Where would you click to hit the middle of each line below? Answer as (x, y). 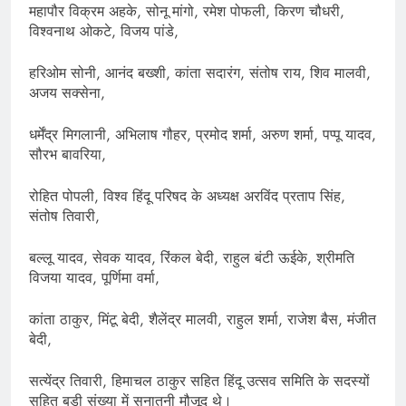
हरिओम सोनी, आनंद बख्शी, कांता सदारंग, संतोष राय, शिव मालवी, (200, 73)
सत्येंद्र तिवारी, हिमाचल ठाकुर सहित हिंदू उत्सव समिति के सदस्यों (199, 382)
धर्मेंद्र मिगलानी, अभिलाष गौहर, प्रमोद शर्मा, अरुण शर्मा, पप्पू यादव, (203, 135)
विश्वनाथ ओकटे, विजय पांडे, (104, 32)
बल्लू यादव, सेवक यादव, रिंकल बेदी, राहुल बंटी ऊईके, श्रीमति (192, 258)
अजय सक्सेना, (67, 93)
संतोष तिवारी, (64, 217)
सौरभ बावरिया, (68, 155)
